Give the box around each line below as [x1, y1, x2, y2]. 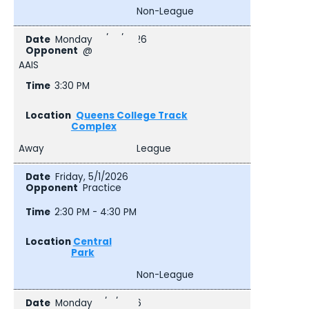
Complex [70, 119, 117, 133]
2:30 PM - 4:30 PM [54, 205, 137, 219]
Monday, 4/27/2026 [54, 33, 147, 47]
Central [72, 235, 112, 248]
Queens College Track [75, 108, 188, 122]
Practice [82, 181, 121, 195]
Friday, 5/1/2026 [54, 170, 128, 184]
